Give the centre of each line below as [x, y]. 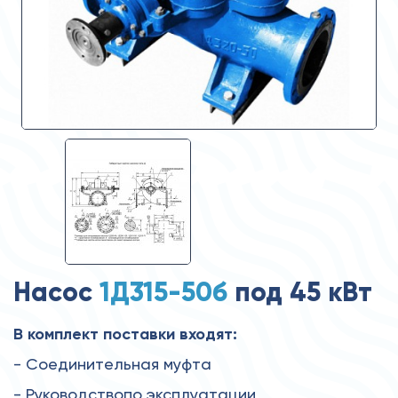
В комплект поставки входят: [125, 334]
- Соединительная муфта [112, 363]
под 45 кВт [300, 291]
